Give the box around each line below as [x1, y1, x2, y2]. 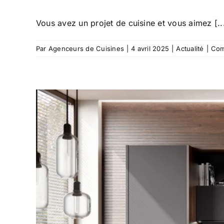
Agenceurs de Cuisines [48, 44, 124, 52]
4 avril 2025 [131, 44, 169, 52]
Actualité [176, 44, 204, 52]
